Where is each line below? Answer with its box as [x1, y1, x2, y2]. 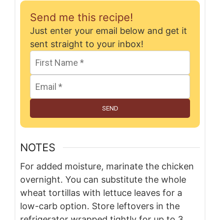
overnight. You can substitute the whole [20, 174, 186, 185]
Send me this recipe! [30, 11, 133, 24]
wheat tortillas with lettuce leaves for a [20, 188, 182, 198]
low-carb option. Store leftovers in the [20, 201, 180, 212]
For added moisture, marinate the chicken [20, 161, 194, 172]
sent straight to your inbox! [30, 39, 143, 50]
